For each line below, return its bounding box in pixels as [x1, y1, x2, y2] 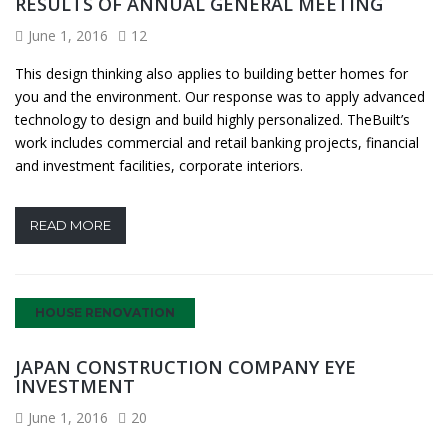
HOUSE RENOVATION [35, 304, 175, 320]
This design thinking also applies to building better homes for [15, 63, 408, 83]
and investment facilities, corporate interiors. [15, 155, 303, 175]
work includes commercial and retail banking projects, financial [15, 132, 419, 152]
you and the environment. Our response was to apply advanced [15, 86, 425, 106]
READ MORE [30, 216, 111, 233]
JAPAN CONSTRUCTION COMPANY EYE [15, 354, 356, 379]
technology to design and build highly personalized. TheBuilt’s [15, 109, 410, 129]
